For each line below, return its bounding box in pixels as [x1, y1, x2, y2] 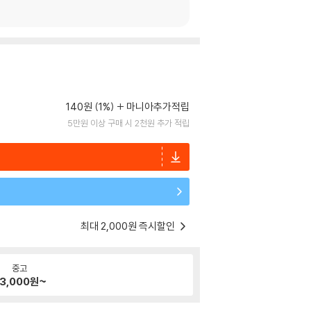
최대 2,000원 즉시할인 [81, 219, 177, 233]
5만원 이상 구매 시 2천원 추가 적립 [67, 117, 190, 128]
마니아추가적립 [126, 100, 190, 113]
